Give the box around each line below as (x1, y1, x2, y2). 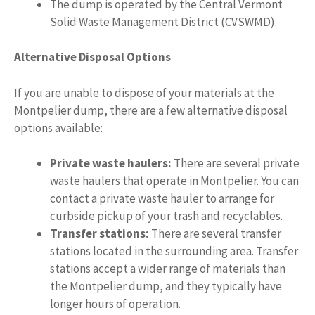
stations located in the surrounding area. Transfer (50, 243, 298, 259)
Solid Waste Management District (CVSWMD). (50, 13, 277, 30)
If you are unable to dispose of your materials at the (14, 84, 274, 101)
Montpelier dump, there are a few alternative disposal (14, 102, 288, 118)
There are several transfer (149, 226, 281, 242)
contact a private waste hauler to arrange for (50, 191, 274, 207)
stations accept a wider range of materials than (50, 261, 285, 277)
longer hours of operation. (50, 296, 181, 312)
